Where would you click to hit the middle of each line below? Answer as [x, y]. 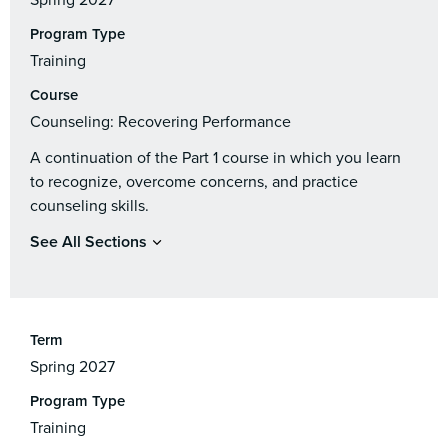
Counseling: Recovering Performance [160, 122]
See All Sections [88, 242]
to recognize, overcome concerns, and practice [194, 182]
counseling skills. [89, 206]
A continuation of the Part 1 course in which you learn [215, 158]
